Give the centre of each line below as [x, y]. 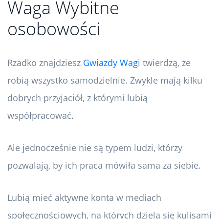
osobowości [54, 29]
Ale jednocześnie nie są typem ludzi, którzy [95, 148]
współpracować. [41, 116]
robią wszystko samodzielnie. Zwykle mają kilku [105, 80]
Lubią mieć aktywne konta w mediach [84, 198]
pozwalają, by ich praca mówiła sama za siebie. [104, 165]
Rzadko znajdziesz [45, 63]
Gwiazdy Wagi [112, 63]
